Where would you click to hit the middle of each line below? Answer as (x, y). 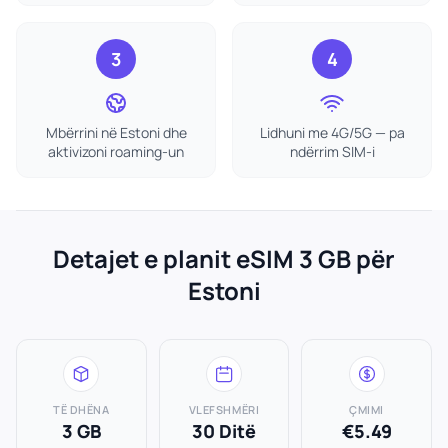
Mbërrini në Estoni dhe (116, 132)
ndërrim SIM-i (332, 151)
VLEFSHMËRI (224, 409)
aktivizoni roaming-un (116, 151)
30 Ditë (223, 431)
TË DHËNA (81, 409)
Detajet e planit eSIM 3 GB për (224, 258)
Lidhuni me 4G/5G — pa (332, 132)
